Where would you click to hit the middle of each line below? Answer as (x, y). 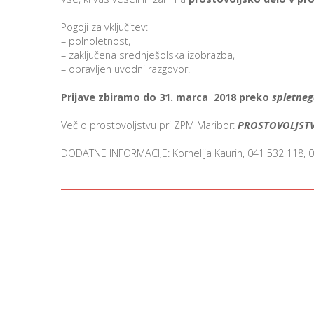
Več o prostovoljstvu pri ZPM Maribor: (149, 125)
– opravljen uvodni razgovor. (125, 69)
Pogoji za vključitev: (104, 27)
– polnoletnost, (96, 41)
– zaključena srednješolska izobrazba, (148, 55)
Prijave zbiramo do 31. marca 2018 (149, 97)
